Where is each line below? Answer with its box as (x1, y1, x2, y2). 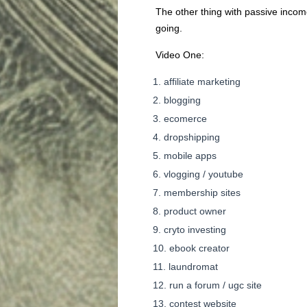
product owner (164, 206, 226, 217)
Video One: (156, 49, 204, 60)
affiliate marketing (164, 76, 241, 87)
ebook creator (169, 243, 230, 254)
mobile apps (164, 150, 217, 161)
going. (156, 23, 182, 34)
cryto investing (164, 224, 226, 235)
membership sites (164, 187, 241, 198)
